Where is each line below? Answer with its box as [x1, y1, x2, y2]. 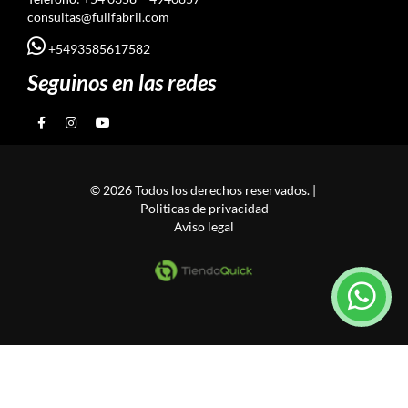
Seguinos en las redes [27, 68, 216, 96]
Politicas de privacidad [139, 199, 269, 216]
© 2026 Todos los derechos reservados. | [89, 181, 319, 198]
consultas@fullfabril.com [27, 8, 169, 25]
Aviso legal [174, 218, 234, 234]
